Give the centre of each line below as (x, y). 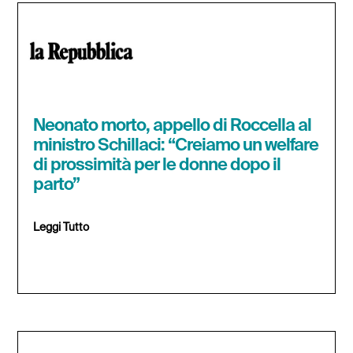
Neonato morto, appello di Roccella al (173, 126)
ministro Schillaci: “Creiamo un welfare (176, 146)
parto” (57, 186)
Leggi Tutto (61, 228)
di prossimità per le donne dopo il (157, 166)
